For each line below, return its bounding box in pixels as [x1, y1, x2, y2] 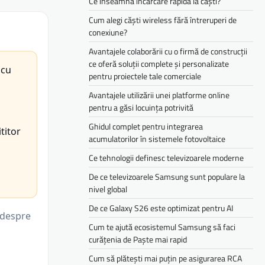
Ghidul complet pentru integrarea [89, 119, 203, 132]
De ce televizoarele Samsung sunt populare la [89, 170, 245, 183]
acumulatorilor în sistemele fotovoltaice [89, 132, 225, 145]
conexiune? [89, 25, 127, 38]
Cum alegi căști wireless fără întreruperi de [89, 13, 237, 26]
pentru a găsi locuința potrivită [89, 101, 193, 114]
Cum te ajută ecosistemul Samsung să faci [89, 220, 235, 233]
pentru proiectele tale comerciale [89, 69, 201, 82]
